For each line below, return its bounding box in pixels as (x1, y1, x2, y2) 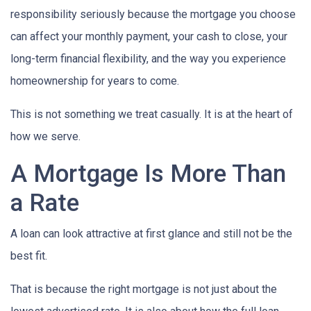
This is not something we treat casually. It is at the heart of (10, 107, 293, 121)
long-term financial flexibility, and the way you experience (10, 51, 286, 65)
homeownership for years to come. (10, 74, 179, 87)
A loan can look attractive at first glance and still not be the (10, 226, 292, 240)
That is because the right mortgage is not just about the (10, 282, 277, 296)
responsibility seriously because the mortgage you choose (10, 7, 296, 21)
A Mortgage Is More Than (10, 158, 286, 188)
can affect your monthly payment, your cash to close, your (10, 29, 287, 43)
